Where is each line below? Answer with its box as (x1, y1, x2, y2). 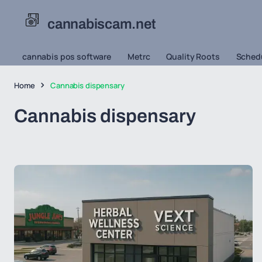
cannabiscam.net (47, 16, 156, 32)
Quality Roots (166, 51, 220, 62)
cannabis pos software (22, 51, 112, 62)
